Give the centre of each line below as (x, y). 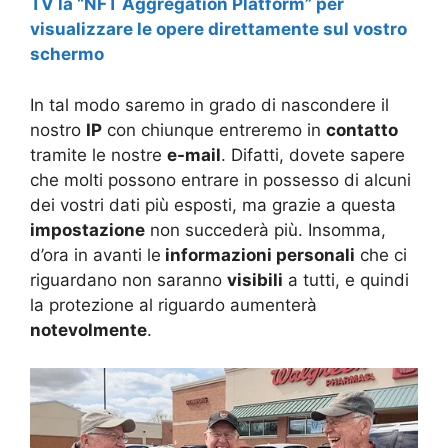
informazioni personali (258, 254)
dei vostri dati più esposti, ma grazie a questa (213, 204)
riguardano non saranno (128, 279)
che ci (381, 254)
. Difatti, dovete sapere (313, 154)
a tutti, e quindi (346, 279)
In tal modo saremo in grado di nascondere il (209, 104)
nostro (58, 129)
